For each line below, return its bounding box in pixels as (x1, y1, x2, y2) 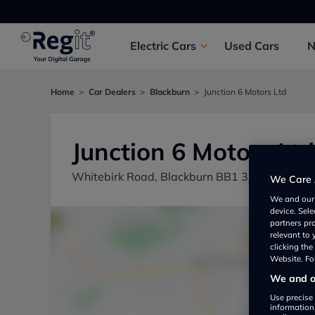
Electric (130, 39, 172, 53)
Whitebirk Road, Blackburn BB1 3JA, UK (72, 169, 281, 184)
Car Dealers (89, 86, 136, 97)
